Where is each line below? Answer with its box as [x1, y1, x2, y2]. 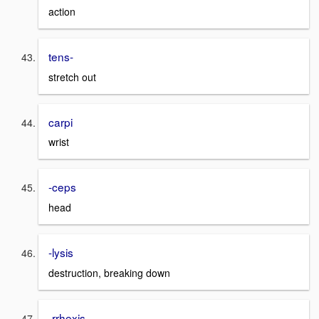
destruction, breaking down [48, 265, 170, 280]
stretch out [48, 69, 96, 84]
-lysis [48, 244, 73, 260]
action [48, 4, 75, 19]
